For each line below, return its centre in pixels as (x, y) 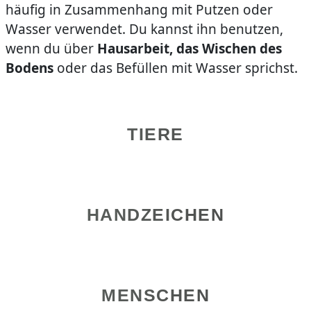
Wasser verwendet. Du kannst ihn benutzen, (144, 30)
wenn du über (51, 49)
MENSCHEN (155, 295)
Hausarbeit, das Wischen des (189, 49)
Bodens (29, 68)
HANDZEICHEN (155, 215)
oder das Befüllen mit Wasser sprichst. (175, 68)
